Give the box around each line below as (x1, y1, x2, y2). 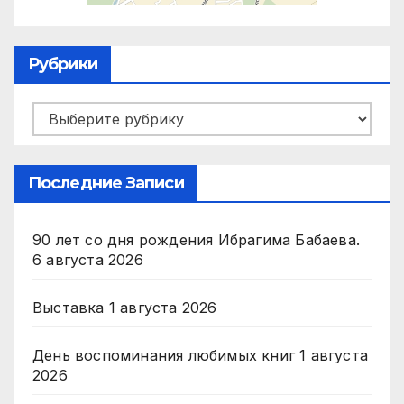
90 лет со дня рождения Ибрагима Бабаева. (32, 230, 360, 249)
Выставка (32, 298, 105, 317)
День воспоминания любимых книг (32, 345, 295, 364)
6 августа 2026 (32, 250, 143, 269)
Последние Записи (28, 172, 184, 193)
